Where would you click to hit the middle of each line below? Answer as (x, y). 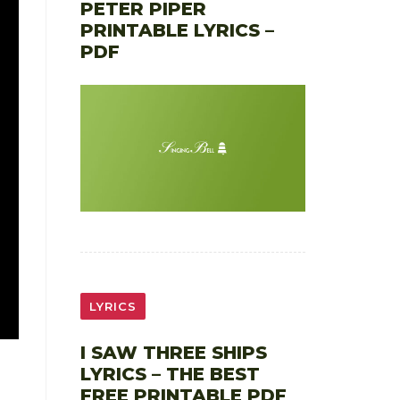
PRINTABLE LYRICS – (177, 30)
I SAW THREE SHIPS (173, 352)
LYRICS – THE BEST (170, 374)
